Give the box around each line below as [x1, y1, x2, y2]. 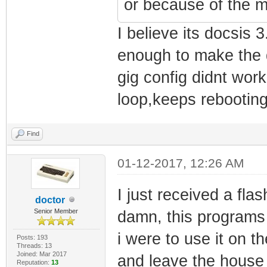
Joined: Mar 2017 [16, 250, 67, 257]
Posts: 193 [16, 233, 48, 241]
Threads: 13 [16, 241, 52, 249]
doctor [35, 194, 66, 205]
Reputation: [16, 258, 51, 266]
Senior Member [34, 207, 79, 215]
